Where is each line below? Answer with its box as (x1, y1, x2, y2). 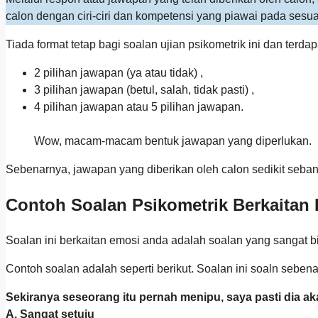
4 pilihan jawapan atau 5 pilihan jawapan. (34, 101, 243, 114)
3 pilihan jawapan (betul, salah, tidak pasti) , (34, 84, 254, 97)
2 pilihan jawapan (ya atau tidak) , (34, 67, 203, 79)
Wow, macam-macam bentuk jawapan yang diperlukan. (34, 135, 312, 148)
